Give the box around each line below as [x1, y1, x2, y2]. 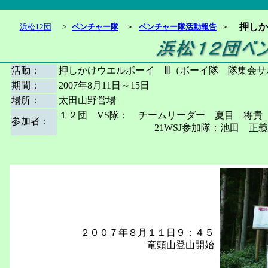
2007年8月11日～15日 [59, 80, 150, 90]
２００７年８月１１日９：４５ [80, 227, 214, 237]
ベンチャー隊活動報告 [139, 22, 217, 31]
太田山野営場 [59, 95, 116, 105]
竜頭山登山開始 [147, 240, 214, 250]
